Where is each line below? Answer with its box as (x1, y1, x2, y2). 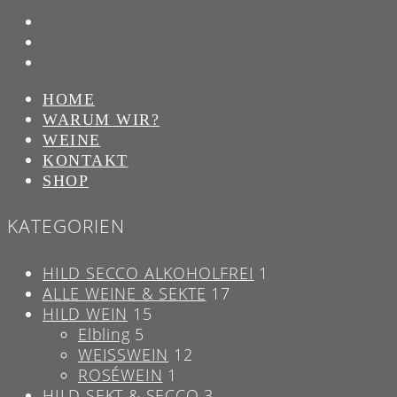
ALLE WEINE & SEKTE (43, 282, 206, 304)
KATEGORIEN (7, 214, 125, 239)
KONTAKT (43, 151, 128, 169)
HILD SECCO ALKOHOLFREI (43, 261, 254, 284)
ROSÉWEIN (78, 363, 163, 385)
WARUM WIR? (43, 110, 160, 128)
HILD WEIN (43, 302, 128, 324)
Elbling (78, 323, 130, 345)
